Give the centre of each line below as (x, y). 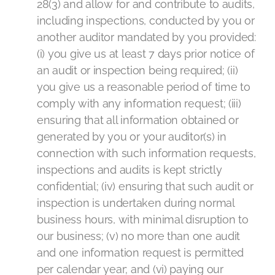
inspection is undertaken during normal (136, 203)
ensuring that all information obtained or (138, 120)
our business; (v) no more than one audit (139, 236)
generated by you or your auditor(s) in (132, 137)
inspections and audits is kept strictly (130, 170)
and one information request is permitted (141, 253)
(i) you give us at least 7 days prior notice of (146, 54)
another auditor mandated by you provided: (146, 37)
